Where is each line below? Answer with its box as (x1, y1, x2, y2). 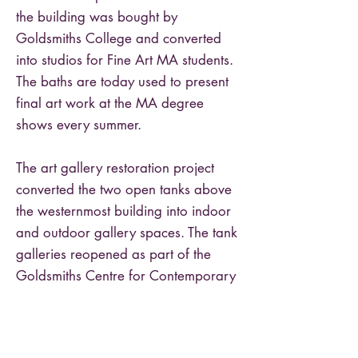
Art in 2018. (16, 288, 88, 306)
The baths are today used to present (16, 73, 229, 90)
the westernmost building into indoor (16, 202, 231, 220)
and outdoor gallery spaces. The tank (16, 224, 237, 241)
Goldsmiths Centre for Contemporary (16, 267, 236, 284)
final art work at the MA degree (16, 94, 204, 112)
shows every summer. (16, 116, 141, 133)
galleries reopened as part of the (16, 245, 211, 263)
